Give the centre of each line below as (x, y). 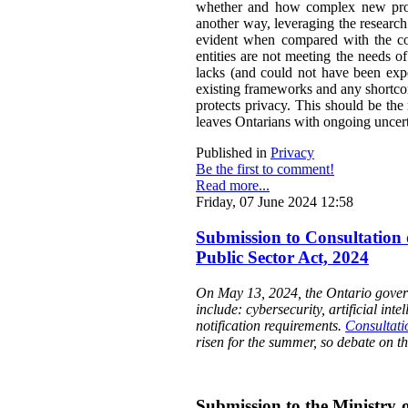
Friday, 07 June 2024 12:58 (275, 202)
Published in (231, 153)
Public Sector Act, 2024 (282, 258)
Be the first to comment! (265, 169)
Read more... (233, 186)
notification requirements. (270, 325)
